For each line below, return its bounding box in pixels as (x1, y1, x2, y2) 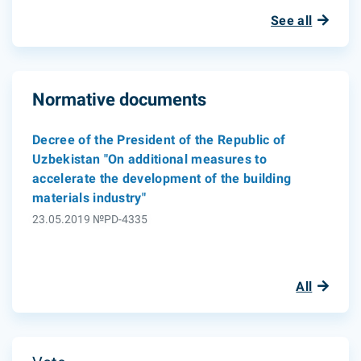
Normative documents (32, 89, 206, 110)
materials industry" (32, 190, 147, 205)
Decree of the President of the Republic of (32, 132, 286, 147)
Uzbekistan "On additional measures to (32, 151, 267, 167)
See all (271, 13, 313, 28)
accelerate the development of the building (32, 171, 292, 186)
